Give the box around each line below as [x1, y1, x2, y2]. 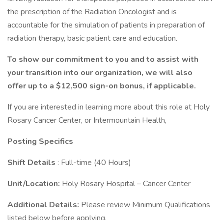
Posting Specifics [7, 136, 73, 147]
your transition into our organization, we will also [7, 67, 192, 78]
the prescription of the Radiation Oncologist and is [7, 6, 177, 17]
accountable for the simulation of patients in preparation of [7, 20, 205, 30]
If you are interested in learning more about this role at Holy [7, 102, 210, 112]
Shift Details [7, 157, 57, 168]
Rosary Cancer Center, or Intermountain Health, [7, 115, 166, 126]
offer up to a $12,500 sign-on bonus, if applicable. [7, 81, 196, 91]
